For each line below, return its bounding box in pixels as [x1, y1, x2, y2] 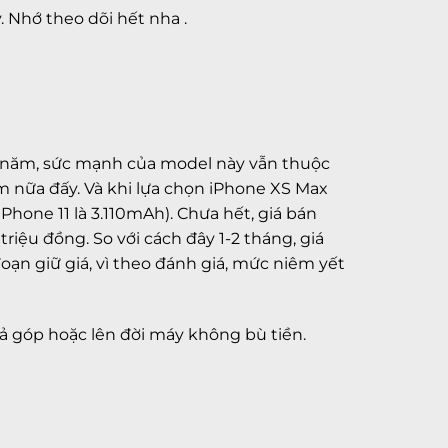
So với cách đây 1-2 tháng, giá [93, 229, 324, 249]
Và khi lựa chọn [84, 179, 209, 199]
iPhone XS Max [209, 179, 328, 199]
